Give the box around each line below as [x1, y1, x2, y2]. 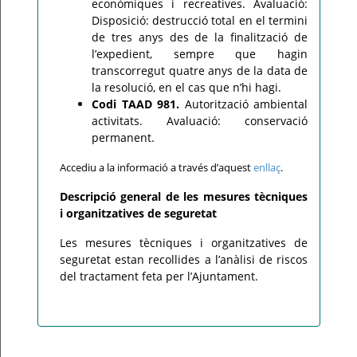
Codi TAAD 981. [92, 96, 179, 112]
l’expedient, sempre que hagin [92, 46, 308, 61]
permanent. [92, 130, 155, 145]
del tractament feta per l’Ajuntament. [60, 269, 258, 284]
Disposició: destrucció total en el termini [92, 13, 308, 28]
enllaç [253, 160, 280, 175]
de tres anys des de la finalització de [92, 29, 308, 45]
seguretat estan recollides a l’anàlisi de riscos [60, 252, 308, 267]
